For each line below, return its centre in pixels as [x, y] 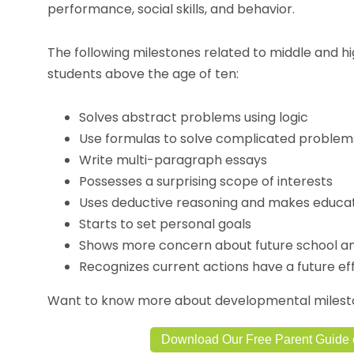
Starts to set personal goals [165, 224]
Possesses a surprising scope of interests [206, 181]
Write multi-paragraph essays [173, 160]
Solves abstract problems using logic [194, 117]
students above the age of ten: [143, 74]
